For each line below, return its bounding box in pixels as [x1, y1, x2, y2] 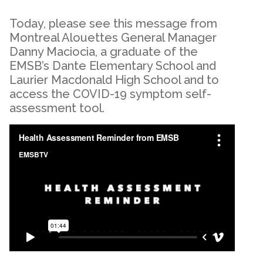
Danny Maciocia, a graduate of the [9, 44, 198, 59]
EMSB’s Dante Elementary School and [9, 58, 216, 73]
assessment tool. [9, 100, 104, 115]
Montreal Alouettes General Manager [9, 30, 217, 45]
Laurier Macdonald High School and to [9, 72, 219, 87]
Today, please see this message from [9, 16, 217, 31]
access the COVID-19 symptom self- [9, 86, 211, 101]
